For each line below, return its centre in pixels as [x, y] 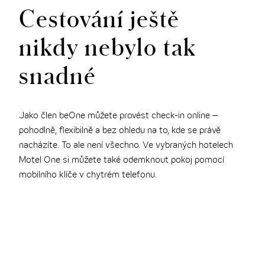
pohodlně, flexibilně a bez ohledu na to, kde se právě [120, 130]
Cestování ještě [100, 18]
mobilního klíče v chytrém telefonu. [88, 175]
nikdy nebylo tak [108, 46]
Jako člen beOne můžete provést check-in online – [119, 116]
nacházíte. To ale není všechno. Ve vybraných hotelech [126, 145]
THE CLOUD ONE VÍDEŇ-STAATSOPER [93, 12]
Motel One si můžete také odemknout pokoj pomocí [122, 160]
